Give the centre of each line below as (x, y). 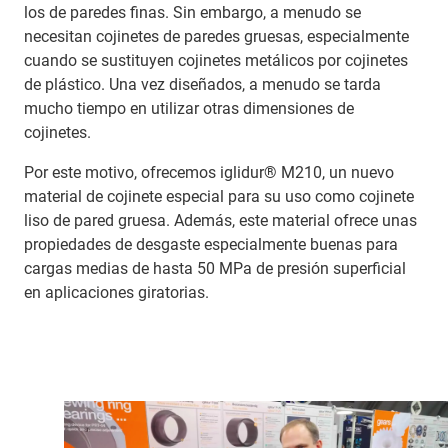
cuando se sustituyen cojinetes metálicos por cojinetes (216, 61)
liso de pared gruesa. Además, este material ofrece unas (220, 221)
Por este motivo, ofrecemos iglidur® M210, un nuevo (209, 173)
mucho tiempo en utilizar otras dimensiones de (189, 109)
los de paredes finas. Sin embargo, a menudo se (192, 13)
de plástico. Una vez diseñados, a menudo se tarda (202, 85)
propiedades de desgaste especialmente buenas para (211, 245)
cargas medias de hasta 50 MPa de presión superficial (215, 269)
